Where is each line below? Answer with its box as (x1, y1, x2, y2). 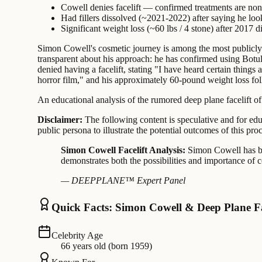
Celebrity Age (51, 230, 103, 241)
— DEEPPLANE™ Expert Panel (61, 175, 185, 185)
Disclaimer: (37, 114, 82, 125)
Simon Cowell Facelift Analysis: (61, 144, 185, 155)
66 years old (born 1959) (61, 241, 152, 251)
